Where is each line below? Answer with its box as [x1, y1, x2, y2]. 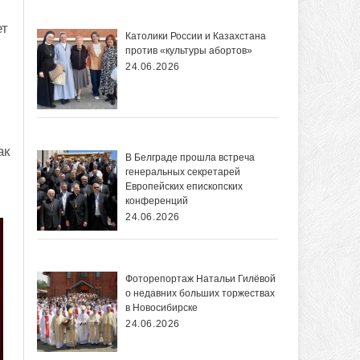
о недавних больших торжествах [125, 288, 275, 300]
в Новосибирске [125, 302, 198, 314]
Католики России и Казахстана [125, 31, 266, 43]
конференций [125, 195, 188, 207]
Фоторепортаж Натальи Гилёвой [125, 273, 276, 285]
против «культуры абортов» [125, 45, 252, 57]
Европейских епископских [125, 181, 243, 193]
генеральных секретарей [125, 166, 240, 178]
